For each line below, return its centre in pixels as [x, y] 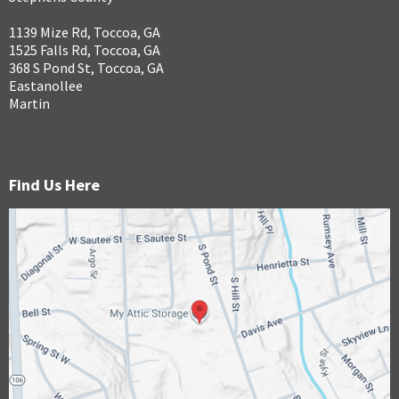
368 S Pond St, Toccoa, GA [86, 68]
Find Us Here [54, 185]
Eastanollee [46, 86]
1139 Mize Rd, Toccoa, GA [85, 33]
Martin [29, 104]
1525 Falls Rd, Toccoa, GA [85, 50]
